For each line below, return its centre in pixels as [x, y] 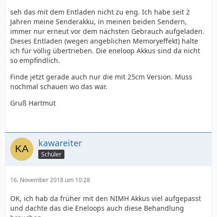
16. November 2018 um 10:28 [50, 180]
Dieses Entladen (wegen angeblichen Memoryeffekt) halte [104, 41]
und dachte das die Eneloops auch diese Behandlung [97, 208]
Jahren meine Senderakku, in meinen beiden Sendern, [99, 22]
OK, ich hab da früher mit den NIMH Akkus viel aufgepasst [106, 198]
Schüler [51, 154]
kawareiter [60, 143]
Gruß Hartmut [33, 103]
